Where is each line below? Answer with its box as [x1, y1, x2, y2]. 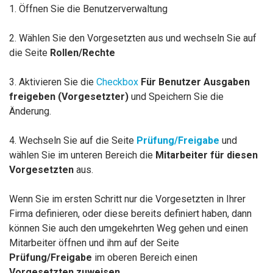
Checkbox [96, 76, 138, 88]
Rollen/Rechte [50, 46, 115, 58]
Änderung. [9, 105, 51, 117]
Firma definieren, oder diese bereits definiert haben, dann [9, 207, 252, 219]
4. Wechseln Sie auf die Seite [9, 134, 136, 146]
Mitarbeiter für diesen [155, 149, 258, 161]
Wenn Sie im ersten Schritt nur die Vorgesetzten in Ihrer [9, 193, 246, 205]
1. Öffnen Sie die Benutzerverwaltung [9, 2, 168, 15]
